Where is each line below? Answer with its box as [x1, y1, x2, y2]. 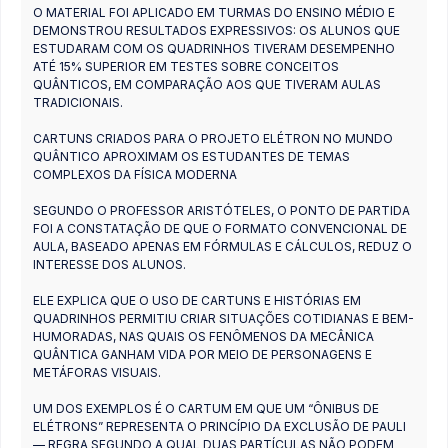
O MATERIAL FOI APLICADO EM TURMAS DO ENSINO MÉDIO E [33, 4, 395, 20]
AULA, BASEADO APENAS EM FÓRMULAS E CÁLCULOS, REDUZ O [33, 238, 412, 254]
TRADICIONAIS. [33, 94, 123, 110]
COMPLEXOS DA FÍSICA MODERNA [33, 166, 237, 182]
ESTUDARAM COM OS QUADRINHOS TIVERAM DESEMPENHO [33, 40, 395, 56]
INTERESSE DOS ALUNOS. [33, 256, 186, 272]
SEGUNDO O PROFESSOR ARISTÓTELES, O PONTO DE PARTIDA [33, 202, 410, 218]
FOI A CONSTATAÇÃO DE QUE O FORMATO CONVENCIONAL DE [33, 220, 407, 236]
